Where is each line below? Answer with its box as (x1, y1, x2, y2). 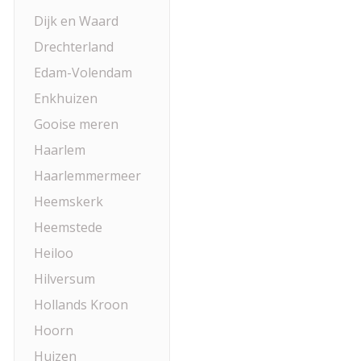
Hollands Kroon (34, 296, 128, 313)
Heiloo (34, 244, 73, 262)
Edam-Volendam (34, 64, 132, 81)
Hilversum (34, 270, 95, 288)
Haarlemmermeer (34, 167, 141, 185)
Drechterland (34, 38, 114, 56)
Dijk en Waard (34, 12, 118, 30)
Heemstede (34, 218, 102, 236)
